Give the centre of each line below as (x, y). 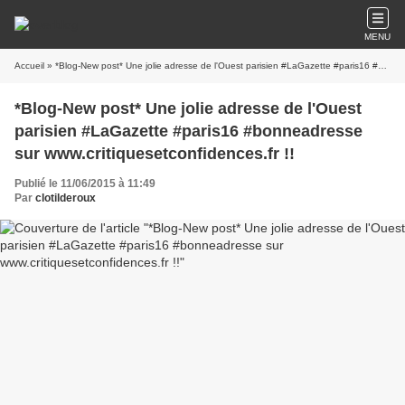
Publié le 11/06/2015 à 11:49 (85, 184)
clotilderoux (66, 198)
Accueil (29, 66)
